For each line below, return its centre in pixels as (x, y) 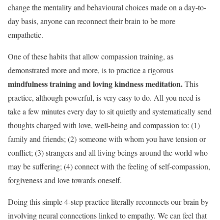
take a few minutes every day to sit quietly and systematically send (110, 111)
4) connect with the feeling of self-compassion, (138, 166)
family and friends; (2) (42, 139)
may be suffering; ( (37, 166)
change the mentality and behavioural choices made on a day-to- (107, 7)
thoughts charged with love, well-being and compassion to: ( (101, 125)
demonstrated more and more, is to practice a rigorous (91, 70)
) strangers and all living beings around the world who (124, 152)
